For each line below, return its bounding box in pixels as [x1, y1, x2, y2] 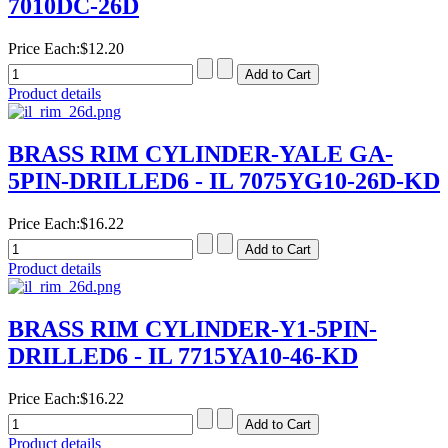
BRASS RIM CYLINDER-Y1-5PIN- [8, 315, 377, 342]
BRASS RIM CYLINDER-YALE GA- [8, 141, 393, 168]
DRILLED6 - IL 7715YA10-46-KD [8, 342, 358, 369]
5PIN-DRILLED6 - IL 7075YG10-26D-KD [8, 168, 440, 195]
